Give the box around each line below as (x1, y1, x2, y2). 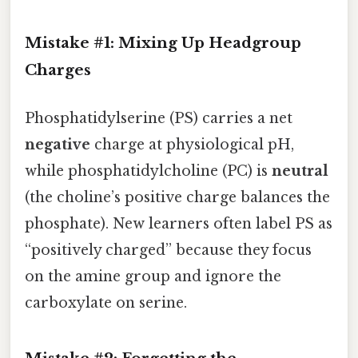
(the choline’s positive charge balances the (25, 188, 330, 206)
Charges (25, 61, 91, 80)
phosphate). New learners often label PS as (25, 214, 332, 233)
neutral (272, 161, 328, 180)
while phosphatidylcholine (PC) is (25, 161, 272, 180)
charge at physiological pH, (90, 135, 294, 153)
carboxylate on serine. (25, 293, 187, 312)
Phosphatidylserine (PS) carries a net (25, 109, 292, 127)
